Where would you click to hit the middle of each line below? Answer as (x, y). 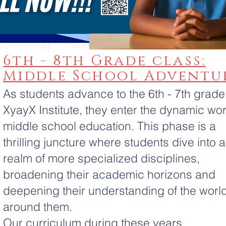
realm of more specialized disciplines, (101, 158)
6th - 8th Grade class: (104, 61)
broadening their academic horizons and (109, 174)
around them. (38, 207)
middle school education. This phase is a (109, 126)
